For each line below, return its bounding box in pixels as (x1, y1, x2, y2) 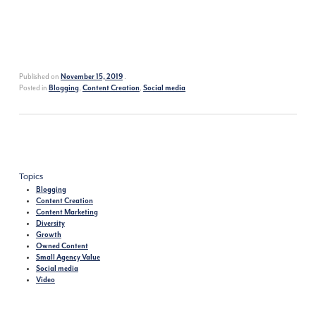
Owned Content (35, 242, 88, 251)
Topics (18, 171, 43, 182)
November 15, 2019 (60, 73, 123, 82)
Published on (18, 72, 61, 82)
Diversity (35, 219, 65, 229)
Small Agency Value (35, 253, 100, 262)
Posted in (18, 83, 49, 93)
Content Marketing (35, 208, 98, 217)
